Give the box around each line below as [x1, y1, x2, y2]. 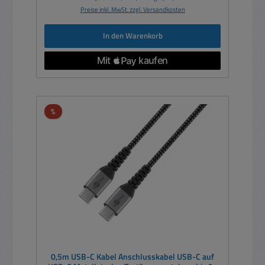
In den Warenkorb [102, 30, 163, 42]
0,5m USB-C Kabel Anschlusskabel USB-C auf [51, 250, 214, 263]
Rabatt [54, 104, 78, 117]
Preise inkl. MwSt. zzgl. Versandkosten [80, 4, 185, 14]
